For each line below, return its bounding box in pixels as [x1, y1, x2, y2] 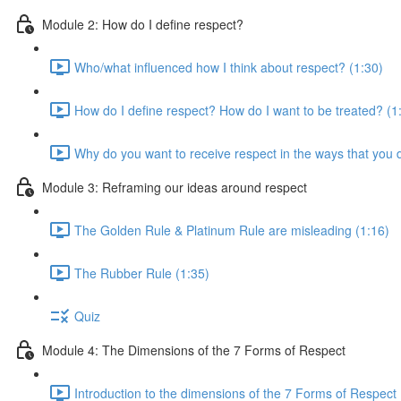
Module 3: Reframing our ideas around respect [42, 177, 307, 196]
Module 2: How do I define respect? [42, 14, 243, 33]
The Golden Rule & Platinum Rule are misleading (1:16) [74, 220, 389, 239]
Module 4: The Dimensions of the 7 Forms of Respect [42, 340, 346, 359]
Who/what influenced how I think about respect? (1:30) [74, 57, 383, 76]
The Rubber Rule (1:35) [74, 263, 209, 282]
